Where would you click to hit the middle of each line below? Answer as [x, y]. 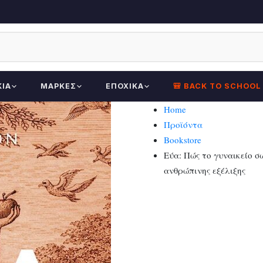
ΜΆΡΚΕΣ [58, 86]
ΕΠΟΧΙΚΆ [125, 86]
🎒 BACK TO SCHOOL [217, 86]
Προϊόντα [183, 124]
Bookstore [183, 140]
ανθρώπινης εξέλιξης [205, 170]
